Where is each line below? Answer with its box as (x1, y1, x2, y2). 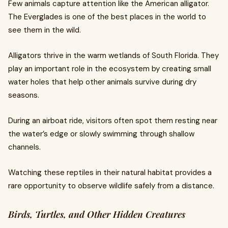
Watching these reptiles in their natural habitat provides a (8, 167, 212, 178)
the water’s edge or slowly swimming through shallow (8, 129, 194, 139)
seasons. (8, 90, 39, 100)
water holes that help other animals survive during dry (8, 77, 196, 87)
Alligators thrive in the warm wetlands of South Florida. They (8, 50, 219, 61)
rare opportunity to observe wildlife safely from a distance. (8, 181, 214, 191)
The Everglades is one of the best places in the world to (8, 12, 206, 22)
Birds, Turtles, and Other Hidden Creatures (8, 208, 185, 220)
